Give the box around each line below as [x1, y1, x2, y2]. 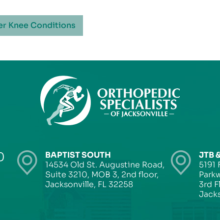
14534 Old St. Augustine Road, [45, 160, 165, 170]
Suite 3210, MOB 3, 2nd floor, [45, 169, 159, 180]
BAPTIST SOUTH [45, 150, 111, 160]
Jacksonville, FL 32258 [45, 179, 133, 190]
